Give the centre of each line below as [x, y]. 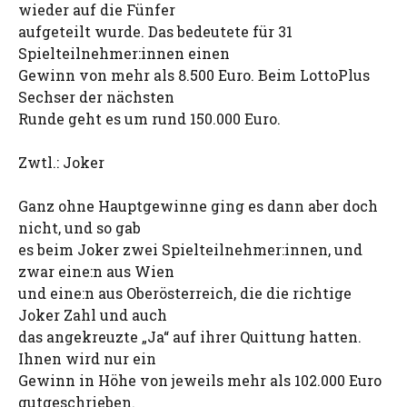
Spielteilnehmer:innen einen [124, 53]
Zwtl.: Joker [61, 162]
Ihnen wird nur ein [87, 358]
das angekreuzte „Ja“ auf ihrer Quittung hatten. [190, 337]
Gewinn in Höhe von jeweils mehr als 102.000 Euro [200, 380]
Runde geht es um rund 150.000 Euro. [149, 119]
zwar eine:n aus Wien [96, 271]
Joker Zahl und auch [93, 315]
